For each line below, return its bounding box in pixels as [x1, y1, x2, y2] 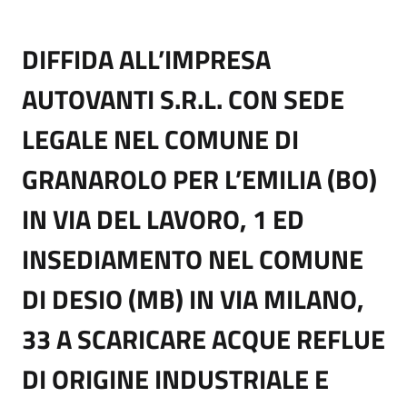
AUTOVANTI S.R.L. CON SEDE [22, 79, 344, 119]
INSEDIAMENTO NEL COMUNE [22, 239, 363, 279]
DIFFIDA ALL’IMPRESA [22, 39, 271, 79]
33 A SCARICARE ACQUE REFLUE [22, 319, 385, 359]
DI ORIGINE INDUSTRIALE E [22, 359, 329, 399]
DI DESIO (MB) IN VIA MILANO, [22, 279, 364, 319]
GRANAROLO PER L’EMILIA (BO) [22, 159, 377, 199]
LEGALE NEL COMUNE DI [22, 119, 299, 159]
